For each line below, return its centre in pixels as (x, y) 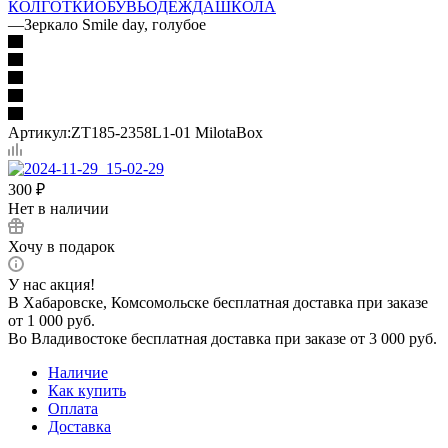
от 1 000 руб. (51, 320)
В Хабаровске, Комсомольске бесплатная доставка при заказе (218, 302)
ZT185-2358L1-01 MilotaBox (167, 132)
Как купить (87, 390)
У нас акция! (51, 284)
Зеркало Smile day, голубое (115, 24)
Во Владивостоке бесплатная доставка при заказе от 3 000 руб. (222, 338)
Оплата (73, 408)
